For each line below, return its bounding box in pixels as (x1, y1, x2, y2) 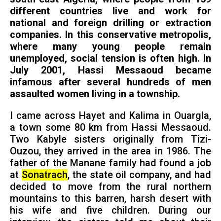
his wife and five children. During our (9, 204, 212, 216)
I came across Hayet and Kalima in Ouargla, (9, 110, 212, 121)
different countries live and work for (9, 5, 212, 17)
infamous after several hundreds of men (9, 76, 212, 88)
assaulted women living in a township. (9, 88, 180, 100)
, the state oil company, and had (67, 169, 212, 181)
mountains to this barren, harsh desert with (9, 192, 212, 204)
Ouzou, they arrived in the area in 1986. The (9, 145, 212, 157)
